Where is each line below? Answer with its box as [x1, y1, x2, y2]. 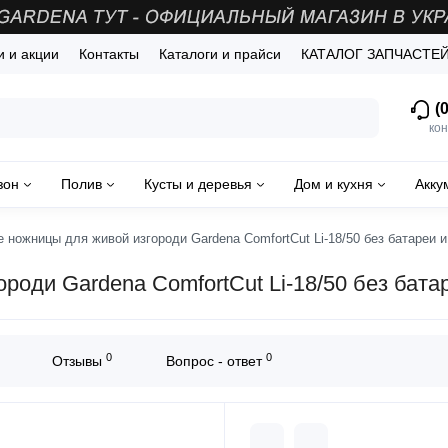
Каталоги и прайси [159, 46, 281, 62]
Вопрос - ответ [166, 353, 266, 370]
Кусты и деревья [144, 176, 252, 193]
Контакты [79, 46, 139, 62]
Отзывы [52, 353, 106, 370]
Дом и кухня [294, 176, 373, 193]
